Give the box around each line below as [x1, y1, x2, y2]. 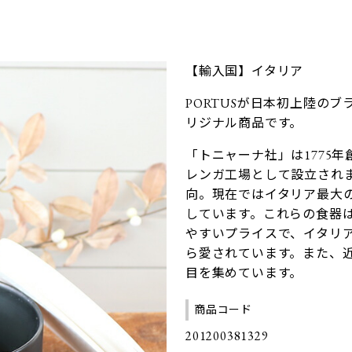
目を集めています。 [185, 264, 303, 281]
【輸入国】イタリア [185, 62, 304, 79]
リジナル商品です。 [185, 114, 303, 131]
